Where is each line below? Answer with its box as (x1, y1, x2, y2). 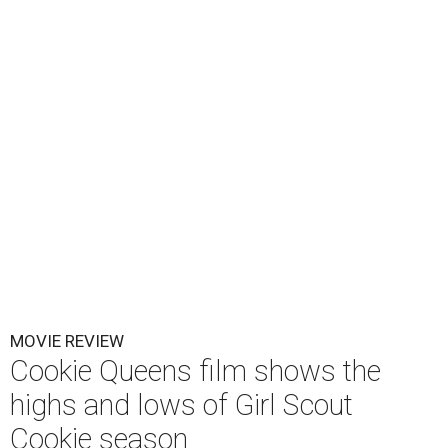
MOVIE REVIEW (10, 331, 124, 351)
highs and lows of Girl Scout (10, 388, 353, 422)
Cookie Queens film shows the (10, 354, 381, 388)
